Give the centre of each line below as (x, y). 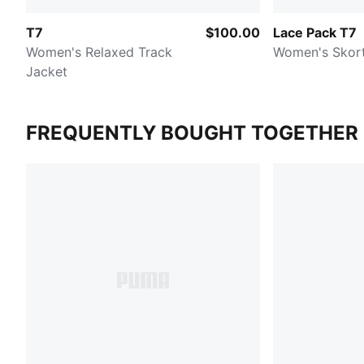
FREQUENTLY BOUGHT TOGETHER (192, 132)
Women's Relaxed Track (99, 52)
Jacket (47, 71)
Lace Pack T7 (315, 32)
